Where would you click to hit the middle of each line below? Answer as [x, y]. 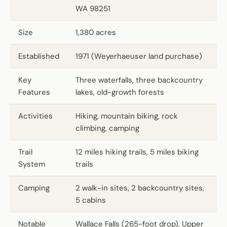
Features [34, 92]
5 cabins [91, 200]
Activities [35, 116]
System [32, 164]
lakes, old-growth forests [120, 92]
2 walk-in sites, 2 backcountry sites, [140, 188]
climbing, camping [107, 128]
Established [39, 56]
